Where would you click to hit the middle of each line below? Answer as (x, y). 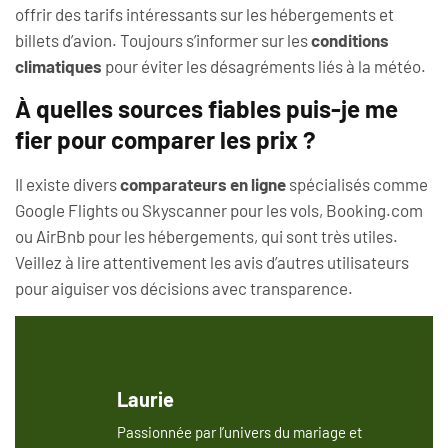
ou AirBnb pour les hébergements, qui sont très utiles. (206, 236)
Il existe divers (67, 184)
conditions (350, 39)
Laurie (145, 398)
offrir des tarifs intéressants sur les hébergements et (204, 13)
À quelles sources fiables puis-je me (206, 109)
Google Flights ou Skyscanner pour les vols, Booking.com (219, 210)
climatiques (58, 65)
